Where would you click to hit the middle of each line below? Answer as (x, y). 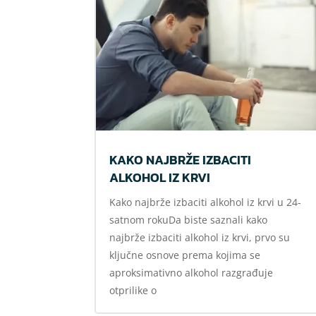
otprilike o (133, 291)
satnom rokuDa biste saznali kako (189, 220)
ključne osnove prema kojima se (185, 255)
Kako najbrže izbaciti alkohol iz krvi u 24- (206, 202)
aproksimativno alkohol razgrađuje (192, 273)
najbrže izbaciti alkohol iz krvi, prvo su (200, 238)
